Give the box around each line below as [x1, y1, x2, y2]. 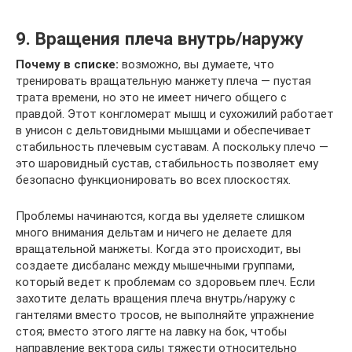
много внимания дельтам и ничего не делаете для [16, 225, 291, 240]
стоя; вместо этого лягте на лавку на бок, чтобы [16, 324, 287, 339]
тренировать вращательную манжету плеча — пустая [16, 74, 311, 89]
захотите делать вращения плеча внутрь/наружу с [16, 291, 295, 306]
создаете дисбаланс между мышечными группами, [16, 258, 295, 273]
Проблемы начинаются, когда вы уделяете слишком [16, 209, 305, 224]
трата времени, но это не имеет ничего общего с [16, 90, 287, 105]
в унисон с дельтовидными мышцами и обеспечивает [16, 123, 311, 138]
